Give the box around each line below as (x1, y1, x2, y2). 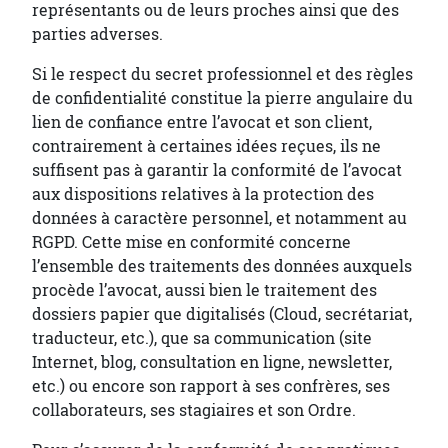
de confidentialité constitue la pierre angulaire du (32, 87, 413, 109)
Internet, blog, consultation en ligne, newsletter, (32, 351, 392, 373)
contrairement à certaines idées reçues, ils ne (32, 135, 381, 157)
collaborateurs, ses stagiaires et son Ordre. (32, 399, 356, 421)
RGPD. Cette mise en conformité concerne (32, 231, 351, 253)
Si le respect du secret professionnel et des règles (32, 63, 413, 85)
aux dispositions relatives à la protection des (32, 183, 374, 205)
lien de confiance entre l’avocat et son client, (32, 111, 372, 133)
